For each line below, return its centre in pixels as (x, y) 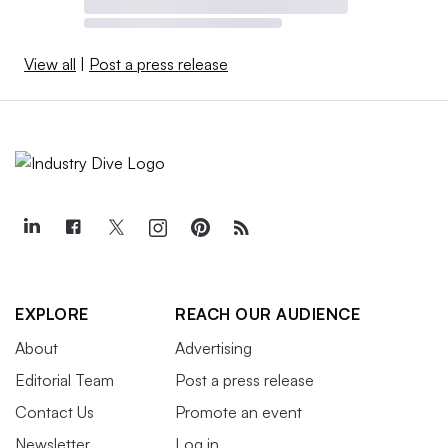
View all (50, 63)
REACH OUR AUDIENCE (267, 313)
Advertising (213, 347)
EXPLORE (52, 313)
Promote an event (238, 411)
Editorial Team (64, 379)
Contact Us (54, 411)
